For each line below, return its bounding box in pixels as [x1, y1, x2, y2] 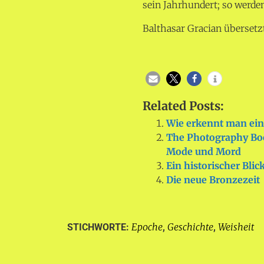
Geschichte [167, 220, 213, 233]
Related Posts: [143, 98, 225, 113]
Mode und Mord [166, 145, 242, 157]
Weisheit [218, 220, 254, 233]
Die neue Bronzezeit [166, 173, 260, 186]
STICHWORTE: [67, 221, 131, 233]
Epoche [131, 220, 163, 233]
